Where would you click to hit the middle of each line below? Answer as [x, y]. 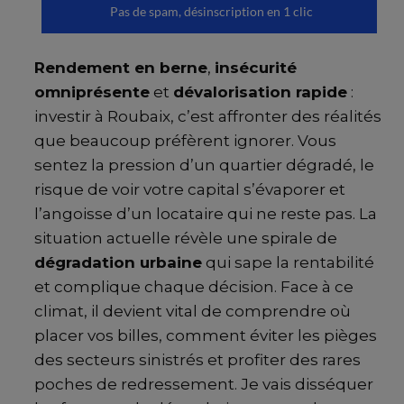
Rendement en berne [121, 68]
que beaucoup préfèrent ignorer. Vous [185, 141]
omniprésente [92, 92]
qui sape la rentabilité [288, 263]
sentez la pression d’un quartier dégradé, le [204, 165]
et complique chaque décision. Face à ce [194, 287]
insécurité [256, 68]
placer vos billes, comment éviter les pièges [206, 336]
